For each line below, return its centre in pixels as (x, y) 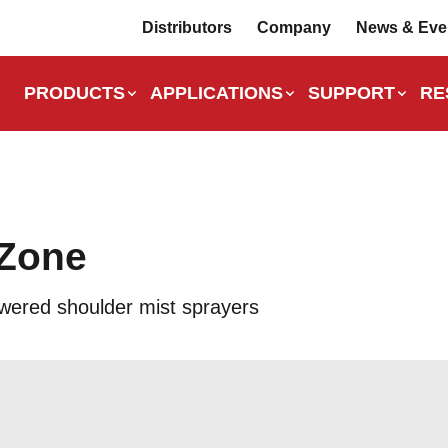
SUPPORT (351, 93)
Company (294, 27)
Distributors (187, 27)
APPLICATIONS (216, 93)
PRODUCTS (74, 93)
